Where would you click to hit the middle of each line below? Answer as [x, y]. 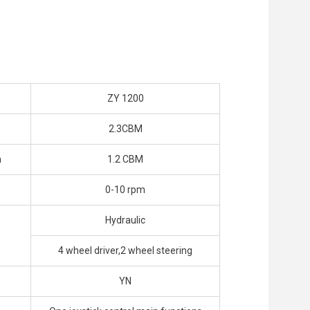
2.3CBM [125, 129]
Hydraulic [125, 220]
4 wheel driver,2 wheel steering [125, 251]
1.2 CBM [125, 159]
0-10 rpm [125, 190]
